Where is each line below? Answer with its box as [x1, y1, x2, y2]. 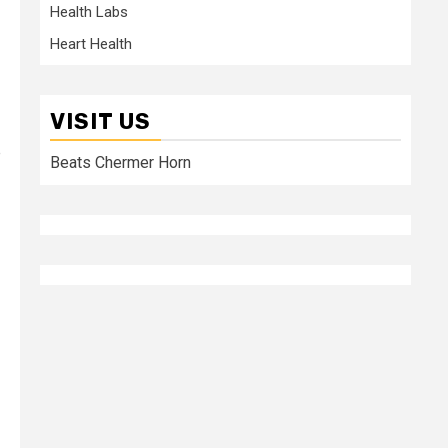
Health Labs [50, 2, 128, 21]
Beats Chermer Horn [50, 152, 191, 172]
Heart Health [50, 34, 132, 53]
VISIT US [50, 107, 151, 135]
